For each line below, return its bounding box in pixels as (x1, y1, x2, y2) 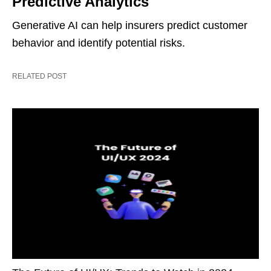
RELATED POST (12, 72, 67, 80)
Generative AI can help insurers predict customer (12, 19, 247, 31)
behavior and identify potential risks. (12, 37, 188, 49)
